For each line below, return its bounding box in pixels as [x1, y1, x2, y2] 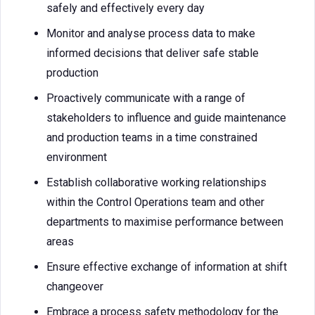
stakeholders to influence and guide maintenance [46, 111, 286, 124]
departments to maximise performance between [46, 215, 283, 229]
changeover [46, 280, 103, 293]
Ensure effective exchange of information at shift [46, 260, 287, 274]
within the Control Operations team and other [46, 195, 264, 209]
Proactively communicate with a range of [46, 91, 245, 105]
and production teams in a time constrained [46, 131, 257, 144]
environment [46, 150, 107, 164]
